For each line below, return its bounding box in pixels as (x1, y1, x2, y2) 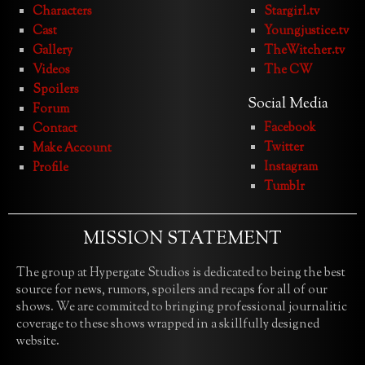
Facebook (264, 119, 316, 137)
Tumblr (264, 178, 305, 196)
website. (16, 332, 59, 350)
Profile (33, 159, 68, 177)
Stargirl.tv (264, 2, 319, 20)
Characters (33, 2, 92, 20)
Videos (33, 61, 70, 79)
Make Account (33, 139, 112, 157)
